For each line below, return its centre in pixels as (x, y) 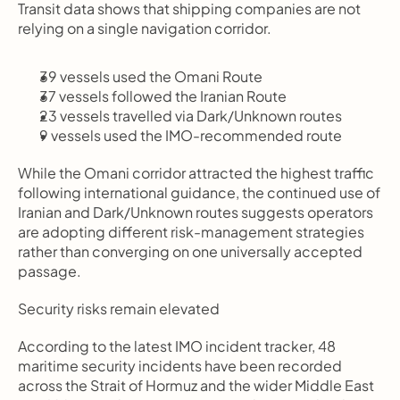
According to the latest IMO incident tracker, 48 (177, 346)
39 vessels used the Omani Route (151, 76)
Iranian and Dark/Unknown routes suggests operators (196, 212)
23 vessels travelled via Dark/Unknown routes (191, 116)
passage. (50, 271)
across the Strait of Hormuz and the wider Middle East (196, 385)
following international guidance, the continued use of (199, 192)
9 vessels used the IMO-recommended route (191, 135)
